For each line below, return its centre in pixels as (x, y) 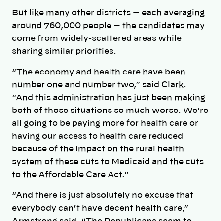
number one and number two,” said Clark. (99, 85)
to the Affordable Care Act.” (70, 175)
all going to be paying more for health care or (105, 124)
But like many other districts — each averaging (108, 13)
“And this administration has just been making (109, 98)
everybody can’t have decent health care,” (100, 208)
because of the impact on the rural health (98, 149)
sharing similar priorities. (64, 51)
